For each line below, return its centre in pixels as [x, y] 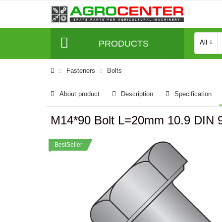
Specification [193, 94]
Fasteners [81, 71]
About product [80, 94]
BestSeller [68, 145]
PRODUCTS [123, 43]
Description [137, 94]
